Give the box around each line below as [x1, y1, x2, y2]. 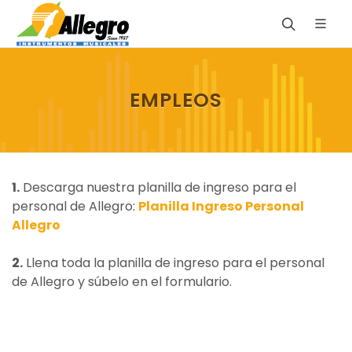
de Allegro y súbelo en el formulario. [12, 273, 232, 291]
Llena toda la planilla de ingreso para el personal [23, 254, 324, 272]
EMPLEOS [130, 86, 222, 114]
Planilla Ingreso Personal [138, 197, 304, 215]
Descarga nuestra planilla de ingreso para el [20, 178, 296, 196]
